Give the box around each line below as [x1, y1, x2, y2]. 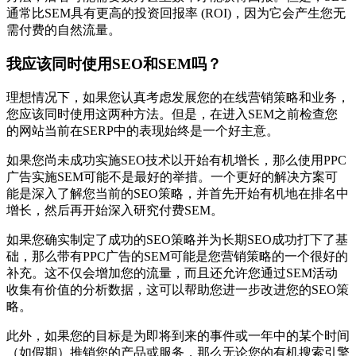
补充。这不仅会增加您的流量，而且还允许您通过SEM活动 [6, 265, 338, 280]
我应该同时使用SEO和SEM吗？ [6, 56, 222, 73]
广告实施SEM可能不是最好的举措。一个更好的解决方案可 [6, 169, 338, 184]
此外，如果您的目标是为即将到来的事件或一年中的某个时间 [6, 328, 350, 342]
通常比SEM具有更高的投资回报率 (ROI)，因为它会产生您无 [6, 6, 346, 21]
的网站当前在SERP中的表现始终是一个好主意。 [6, 123, 279, 137]
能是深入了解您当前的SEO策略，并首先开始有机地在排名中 [6, 186, 349, 200]
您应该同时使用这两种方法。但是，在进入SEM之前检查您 [6, 106, 338, 121]
